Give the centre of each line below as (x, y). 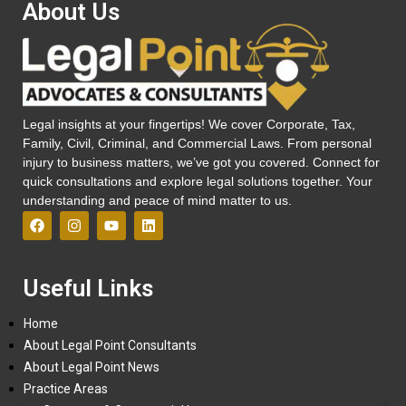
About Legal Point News (92, 367)
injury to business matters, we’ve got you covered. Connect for (201, 162)
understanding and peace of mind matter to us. (157, 200)
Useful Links (88, 288)
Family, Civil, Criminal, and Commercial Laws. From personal (197, 143)
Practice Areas (66, 388)
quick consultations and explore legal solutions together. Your (198, 181)
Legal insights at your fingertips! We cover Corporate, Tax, (189, 124)
